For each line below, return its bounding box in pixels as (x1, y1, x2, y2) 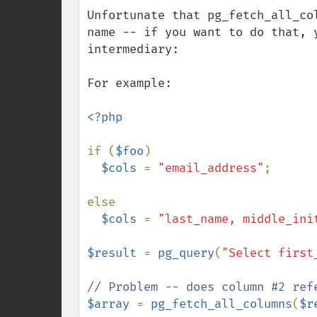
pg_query (158, 246, 214, 260)
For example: (87, 76, 172, 91)
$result (87, 246, 144, 260)
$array (87, 296, 137, 311)
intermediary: (87, 42, 179, 57)
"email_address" (158, 161, 264, 175)
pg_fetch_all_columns (151, 296, 292, 311)
